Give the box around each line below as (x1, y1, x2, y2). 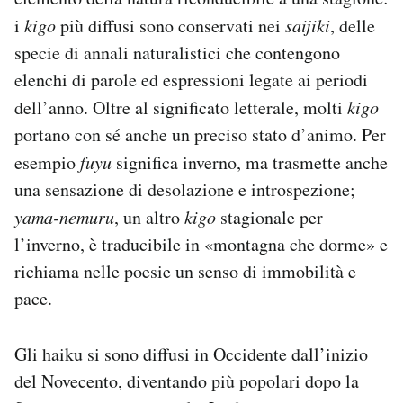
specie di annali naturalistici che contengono (14, 40, 340, 66)
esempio (14, 150, 80, 175)
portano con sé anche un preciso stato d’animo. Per (14, 122, 386, 148)
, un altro (114, 205, 184, 230)
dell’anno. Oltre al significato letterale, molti (14, 95, 347, 121)
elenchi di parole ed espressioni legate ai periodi (14, 67, 368, 93)
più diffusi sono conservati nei (56, 13, 285, 39)
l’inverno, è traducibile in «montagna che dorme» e (14, 232, 388, 257)
